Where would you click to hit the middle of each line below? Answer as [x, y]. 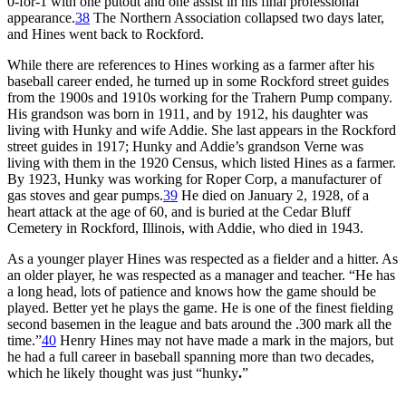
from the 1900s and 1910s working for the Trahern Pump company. [200, 97]
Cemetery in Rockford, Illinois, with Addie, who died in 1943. [185, 227]
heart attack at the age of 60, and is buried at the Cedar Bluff [179, 211]
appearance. [41, 17]
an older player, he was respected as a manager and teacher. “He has [201, 275]
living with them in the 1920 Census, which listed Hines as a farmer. [202, 162]
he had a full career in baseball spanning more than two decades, [191, 356]
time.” [24, 340]
